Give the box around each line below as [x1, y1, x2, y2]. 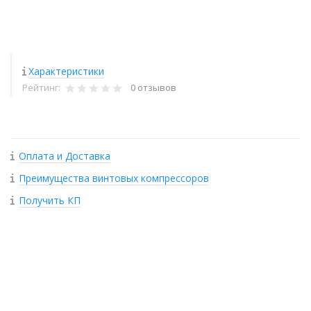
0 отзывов [131, 81, 176, 94]
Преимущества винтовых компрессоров [19, 171, 209, 185]
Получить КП [19, 194, 81, 207]
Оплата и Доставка [19, 149, 110, 162]
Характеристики [28, 65, 104, 78]
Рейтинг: [22, 81, 62, 94]
